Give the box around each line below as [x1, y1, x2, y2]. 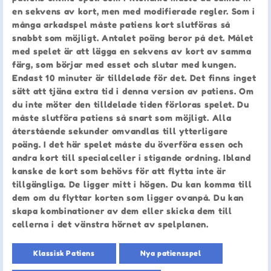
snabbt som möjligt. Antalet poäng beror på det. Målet [12, 32, 254, 43]
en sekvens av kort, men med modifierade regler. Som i [12, 5, 256, 16]
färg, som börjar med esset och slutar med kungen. [12, 59, 237, 70]
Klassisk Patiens [33, 248, 95, 258]
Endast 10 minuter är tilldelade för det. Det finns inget [12, 72, 256, 83]
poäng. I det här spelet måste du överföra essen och [12, 139, 243, 149]
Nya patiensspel [140, 248, 201, 258]
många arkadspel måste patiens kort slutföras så [12, 19, 230, 30]
